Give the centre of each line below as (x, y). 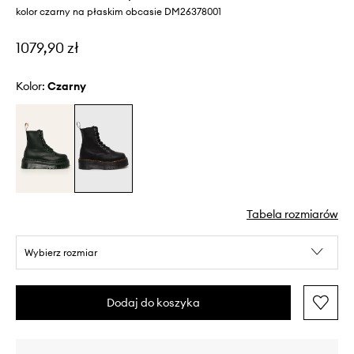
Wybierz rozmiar (61, 252)
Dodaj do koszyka (153, 302)
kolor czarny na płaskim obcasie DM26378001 (119, 12)
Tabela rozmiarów (292, 214)
